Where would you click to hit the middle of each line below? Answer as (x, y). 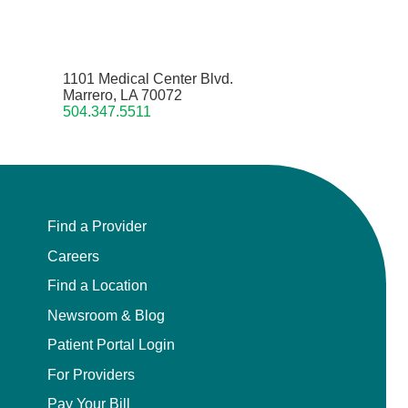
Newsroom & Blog (107, 315)
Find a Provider (97, 226)
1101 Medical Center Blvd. (148, 79)
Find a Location (98, 286)
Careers (74, 255)
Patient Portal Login (112, 345)
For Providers (92, 374)
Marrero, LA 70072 (122, 96)
